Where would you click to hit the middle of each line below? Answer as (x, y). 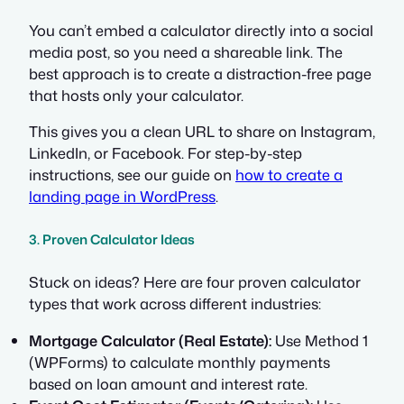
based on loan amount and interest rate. (168, 383)
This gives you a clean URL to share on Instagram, (202, 132)
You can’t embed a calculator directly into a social (201, 30)
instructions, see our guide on (132, 175)
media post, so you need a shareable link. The (186, 51)
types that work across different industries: (175, 304)
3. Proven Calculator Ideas (112, 239)
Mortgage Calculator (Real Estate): (150, 340)
